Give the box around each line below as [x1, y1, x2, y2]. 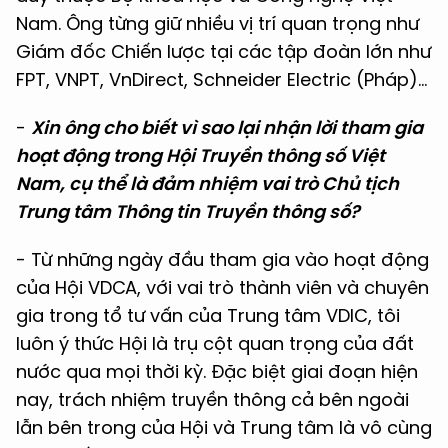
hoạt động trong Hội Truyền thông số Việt [16, 143, 385, 169]
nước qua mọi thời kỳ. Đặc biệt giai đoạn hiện [16, 359, 418, 385]
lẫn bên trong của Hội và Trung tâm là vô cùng [16, 415, 432, 441]
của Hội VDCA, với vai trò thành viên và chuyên [16, 275, 429, 301]
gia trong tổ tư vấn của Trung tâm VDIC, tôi [16, 303, 400, 329]
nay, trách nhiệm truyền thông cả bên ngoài [16, 387, 409, 413]
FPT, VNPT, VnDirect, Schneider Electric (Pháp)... [16, 67, 427, 93]
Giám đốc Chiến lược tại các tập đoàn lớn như [16, 39, 431, 65]
